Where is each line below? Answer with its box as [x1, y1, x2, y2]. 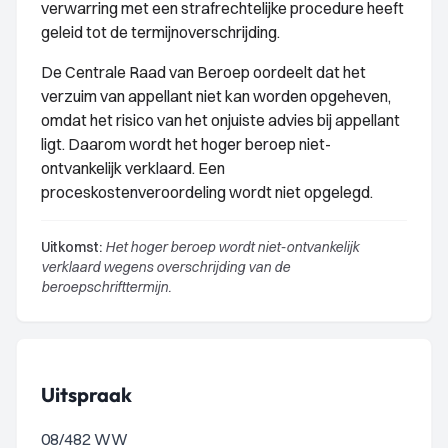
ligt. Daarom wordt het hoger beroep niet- [41, 134, 331, 154]
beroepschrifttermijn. [41, 278, 171, 296]
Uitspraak [41, 382, 132, 407]
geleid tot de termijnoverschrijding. [41, 22, 280, 42]
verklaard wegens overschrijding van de [41, 258, 290, 276]
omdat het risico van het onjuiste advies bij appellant [41, 110, 400, 130]
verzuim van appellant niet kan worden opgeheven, [41, 86, 391, 106]
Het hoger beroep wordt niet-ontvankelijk [102, 238, 359, 256]
